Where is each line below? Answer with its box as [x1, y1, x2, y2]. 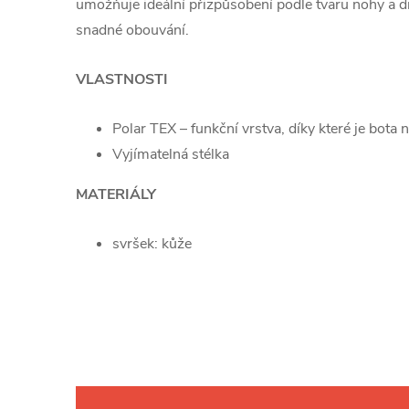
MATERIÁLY [76, 184, 156, 204]
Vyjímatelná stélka [112, 144, 229, 164]
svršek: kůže [112, 234, 192, 254]
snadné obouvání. [76, 20, 189, 40]
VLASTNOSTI [76, 69, 168, 89]
